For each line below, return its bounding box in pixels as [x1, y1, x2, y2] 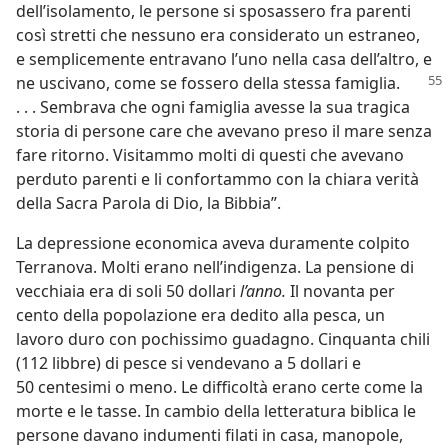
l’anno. [240, 280, 290, 302]
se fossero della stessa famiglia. [160, 72, 400, 94]
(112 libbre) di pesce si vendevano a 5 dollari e [16, 352, 361, 374]
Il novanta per [290, 280, 395, 302]
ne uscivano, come [16, 72, 160, 94]
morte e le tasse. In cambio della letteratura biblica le [16, 400, 416, 422]
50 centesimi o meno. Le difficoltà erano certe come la [16, 376, 423, 398]
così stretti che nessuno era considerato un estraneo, [16, 24, 420, 46]
